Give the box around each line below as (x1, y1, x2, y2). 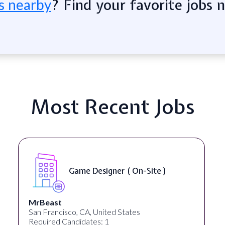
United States (44, 206, 91, 216)
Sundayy (44, 197, 76, 207)
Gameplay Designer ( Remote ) (84, 165, 199, 177)
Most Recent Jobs (31, 92, 194, 120)
